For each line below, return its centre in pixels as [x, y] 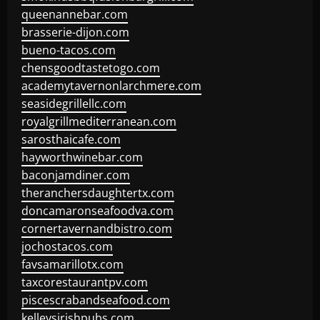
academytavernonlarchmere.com [111, 86]
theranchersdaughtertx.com [98, 193]
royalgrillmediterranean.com [99, 121]
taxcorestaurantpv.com [85, 282]
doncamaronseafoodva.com [97, 211]
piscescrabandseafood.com [96, 300]
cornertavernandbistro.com [97, 229]
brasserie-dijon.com [75, 32]
